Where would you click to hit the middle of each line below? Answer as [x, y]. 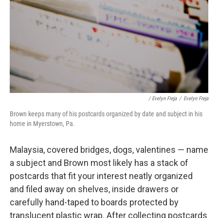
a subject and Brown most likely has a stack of [99, 163]
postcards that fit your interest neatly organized [101, 176]
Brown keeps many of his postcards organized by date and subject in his [106, 114]
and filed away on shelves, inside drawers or [94, 189]
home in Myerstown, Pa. [42, 123]
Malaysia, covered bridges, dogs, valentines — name [109, 149]
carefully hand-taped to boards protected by [94, 202]
